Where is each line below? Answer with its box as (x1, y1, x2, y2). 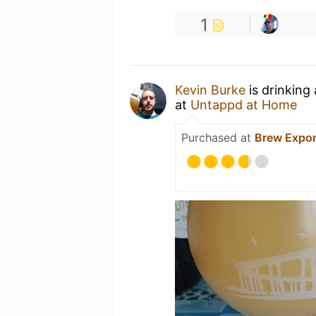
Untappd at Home (190, 97, 297, 112)
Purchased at (181, 130, 255, 145)
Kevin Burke (175, 83, 245, 97)
